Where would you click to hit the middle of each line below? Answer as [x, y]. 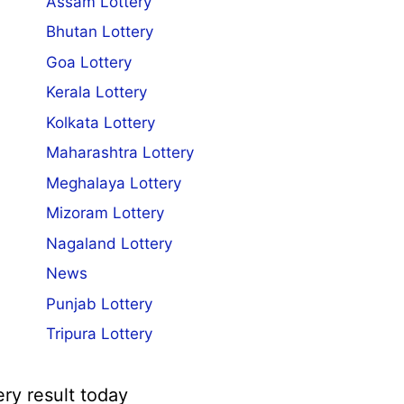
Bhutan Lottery [99, 32]
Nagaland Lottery [109, 243]
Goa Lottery [88, 62]
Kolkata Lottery [100, 122]
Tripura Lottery [99, 334]
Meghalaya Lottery [113, 183]
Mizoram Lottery [105, 213]
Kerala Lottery [96, 92]
